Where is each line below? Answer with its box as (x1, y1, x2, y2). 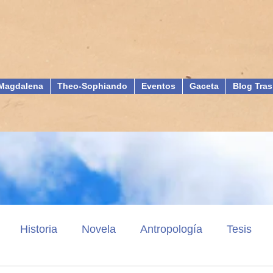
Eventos (141, 81, 175, 91)
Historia (20, 222, 57, 235)
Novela (82, 222, 116, 235)
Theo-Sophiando (57, 81, 127, 91)
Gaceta (190, 81, 219, 91)
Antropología (140, 222, 202, 235)
